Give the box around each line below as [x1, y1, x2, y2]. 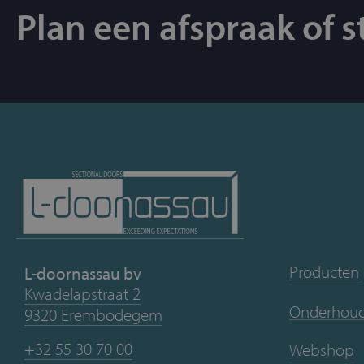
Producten [289, 260, 359, 282]
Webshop [289, 338, 354, 360]
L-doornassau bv [24, 262, 141, 284]
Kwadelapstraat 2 [24, 282, 141, 304]
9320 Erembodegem [24, 303, 162, 325]
